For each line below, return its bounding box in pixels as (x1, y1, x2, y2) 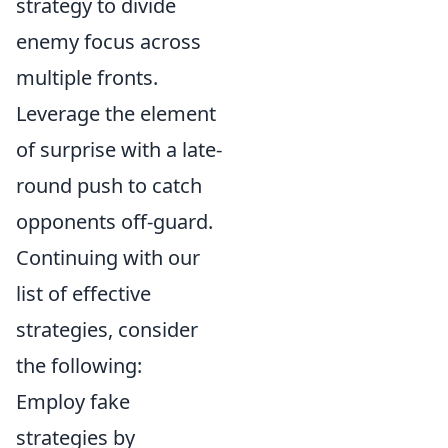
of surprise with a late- (16, 136, 222, 163)
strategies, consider (16, 316, 198, 343)
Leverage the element (16, 100, 216, 127)
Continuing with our (16, 244, 200, 271)
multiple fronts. (16, 64, 158, 91)
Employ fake (16, 388, 130, 415)
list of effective (16, 280, 151, 307)
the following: (16, 352, 142, 379)
